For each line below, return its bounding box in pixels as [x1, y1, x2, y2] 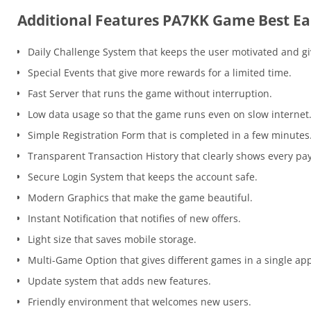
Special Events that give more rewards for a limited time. [28, 66, 292, 80]
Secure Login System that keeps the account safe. [28, 170, 258, 184]
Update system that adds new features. [28, 274, 211, 288]
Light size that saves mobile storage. [28, 233, 196, 246]
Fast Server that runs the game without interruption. [28, 87, 272, 101]
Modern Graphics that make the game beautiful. [28, 191, 253, 205]
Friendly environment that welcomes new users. [28, 295, 251, 309]
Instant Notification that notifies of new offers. [28, 212, 241, 226]
